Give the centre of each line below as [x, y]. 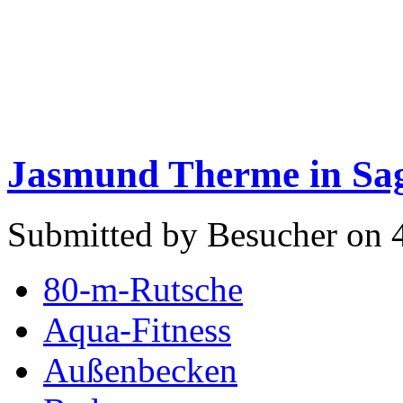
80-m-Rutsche [143, 289]
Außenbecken [140, 370]
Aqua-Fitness [137, 329]
